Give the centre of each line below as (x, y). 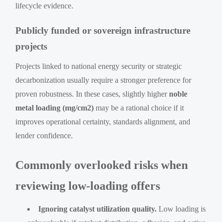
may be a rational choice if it (139, 108)
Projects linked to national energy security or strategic (99, 66)
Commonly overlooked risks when (102, 165)
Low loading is (181, 209)
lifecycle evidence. (45, 5)
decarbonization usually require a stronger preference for (104, 80)
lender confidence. (44, 135)
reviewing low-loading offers (88, 186)
